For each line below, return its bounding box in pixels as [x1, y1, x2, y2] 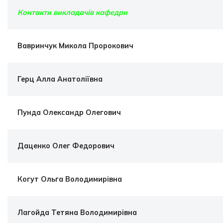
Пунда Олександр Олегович [17, 108, 121, 117]
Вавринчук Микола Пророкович [17, 41, 133, 50]
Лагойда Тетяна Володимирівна [17, 208, 137, 217]
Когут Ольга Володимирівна [17, 175, 122, 184]
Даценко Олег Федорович [17, 141, 114, 150]
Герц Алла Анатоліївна [17, 75, 103, 84]
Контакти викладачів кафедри [17, 8, 127, 17]
